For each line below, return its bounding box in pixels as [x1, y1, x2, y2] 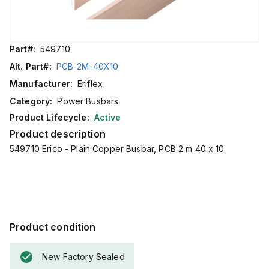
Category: [10, 96, 53, 106]
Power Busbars [57, 96, 119, 106]
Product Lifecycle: [10, 112, 89, 122]
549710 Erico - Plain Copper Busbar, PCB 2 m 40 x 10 [10, 144, 225, 154]
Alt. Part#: [10, 61, 52, 71]
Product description [10, 128, 106, 140]
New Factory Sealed [42, 252, 125, 262]
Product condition [10, 221, 96, 233]
